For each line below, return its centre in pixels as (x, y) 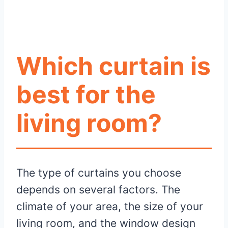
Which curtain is (113, 66)
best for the (86, 95)
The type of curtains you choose (99, 173)
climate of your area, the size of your (110, 207)
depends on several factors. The (98, 190)
